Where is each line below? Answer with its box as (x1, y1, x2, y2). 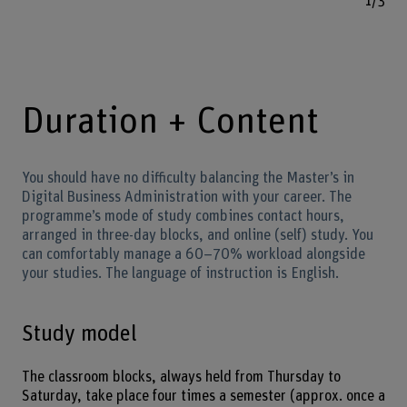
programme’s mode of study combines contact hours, (21, 209, 344, 224)
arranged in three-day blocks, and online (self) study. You (21, 228, 373, 243)
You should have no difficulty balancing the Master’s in (21, 171, 354, 186)
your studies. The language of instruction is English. (21, 266, 339, 282)
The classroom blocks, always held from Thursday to (21, 370, 341, 385)
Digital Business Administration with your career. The (21, 190, 352, 205)
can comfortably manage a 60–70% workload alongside (21, 247, 365, 263)
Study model (21, 323, 137, 346)
